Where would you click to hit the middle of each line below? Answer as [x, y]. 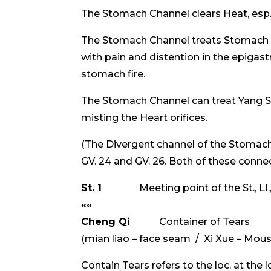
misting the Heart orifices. [145, 118]
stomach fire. [113, 74]
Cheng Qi [106, 222]
